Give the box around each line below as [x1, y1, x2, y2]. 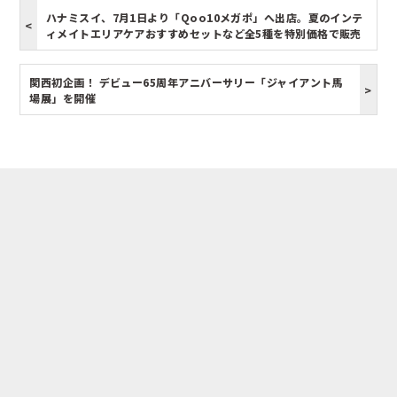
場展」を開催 [29, 90, 97, 106]
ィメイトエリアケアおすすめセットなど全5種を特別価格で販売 [45, 26, 362, 42]
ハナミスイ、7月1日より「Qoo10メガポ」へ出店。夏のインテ [45, 10, 363, 26]
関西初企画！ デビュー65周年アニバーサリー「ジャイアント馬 [29, 74, 343, 90]
